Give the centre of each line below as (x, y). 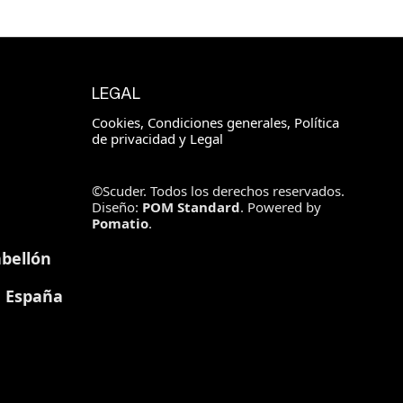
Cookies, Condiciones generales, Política (215, 122)
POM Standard (191, 207)
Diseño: (116, 207)
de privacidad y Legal (157, 139)
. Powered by (280, 207)
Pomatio (120, 223)
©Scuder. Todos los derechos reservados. (218, 191)
